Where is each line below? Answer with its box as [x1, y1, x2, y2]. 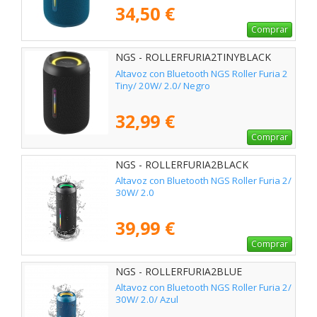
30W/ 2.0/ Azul [115, 292, 178, 306]
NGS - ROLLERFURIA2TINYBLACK [115, 50, 271, 64]
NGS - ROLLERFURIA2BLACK [115, 157, 248, 171]
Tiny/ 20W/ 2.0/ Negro [115, 79, 210, 92]
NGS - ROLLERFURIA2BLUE [115, 264, 242, 278]
